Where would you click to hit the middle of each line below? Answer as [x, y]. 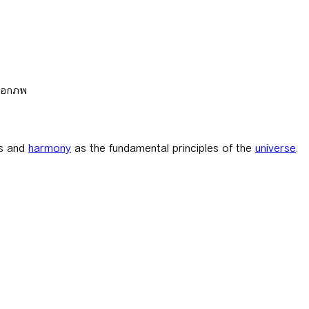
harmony [50, 148]
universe [276, 148]
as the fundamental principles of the [163, 148]
